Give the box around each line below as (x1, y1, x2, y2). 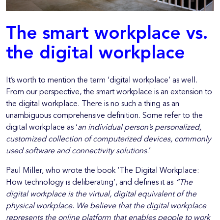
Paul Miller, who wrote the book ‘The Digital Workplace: (6, 167, 199, 175)
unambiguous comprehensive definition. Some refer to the (6, 112, 203, 120)
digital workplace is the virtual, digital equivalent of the (6, 191, 196, 199)
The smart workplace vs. (6, 25, 208, 43)
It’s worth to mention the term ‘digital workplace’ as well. (6, 77, 197, 85)
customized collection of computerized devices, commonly (6, 136, 211, 144)
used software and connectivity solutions (6, 147, 147, 156)
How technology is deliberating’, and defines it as (6, 179, 175, 187)
